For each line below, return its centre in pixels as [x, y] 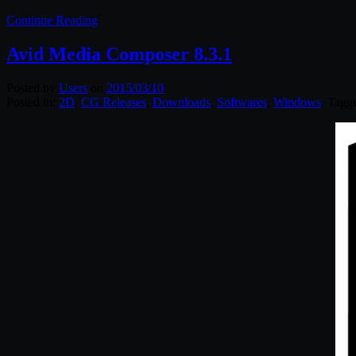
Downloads [182, 103]
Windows [297, 103]
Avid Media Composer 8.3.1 [119, 54]
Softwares [242, 103]
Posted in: [33, 103]
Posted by [33, 88]
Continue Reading [52, 21]
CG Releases [114, 103]
